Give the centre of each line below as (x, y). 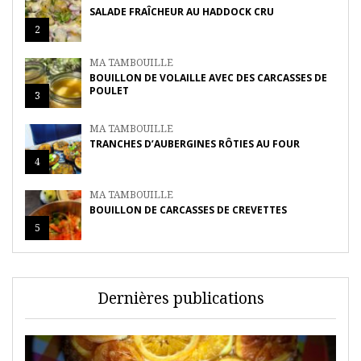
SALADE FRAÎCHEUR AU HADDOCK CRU (182, 12)
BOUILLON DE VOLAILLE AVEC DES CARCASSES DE (208, 78)
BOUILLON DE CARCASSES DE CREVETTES (188, 210)
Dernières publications (180, 299)
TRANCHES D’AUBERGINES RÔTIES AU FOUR (195, 144)
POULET (109, 91)
